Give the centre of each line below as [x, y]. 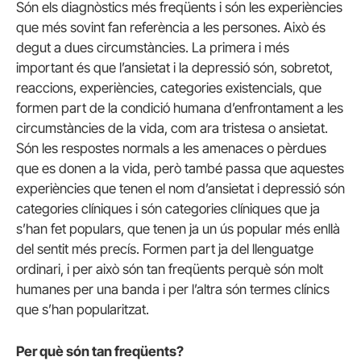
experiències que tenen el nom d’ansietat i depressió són [180, 189]
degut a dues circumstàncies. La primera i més [153, 48]
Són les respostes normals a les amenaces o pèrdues [171, 149]
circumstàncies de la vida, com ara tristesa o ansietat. [172, 129]
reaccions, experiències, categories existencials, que [169, 88]
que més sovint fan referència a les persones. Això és [171, 28]
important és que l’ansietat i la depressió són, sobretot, [174, 68]
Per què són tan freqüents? [100, 351]
